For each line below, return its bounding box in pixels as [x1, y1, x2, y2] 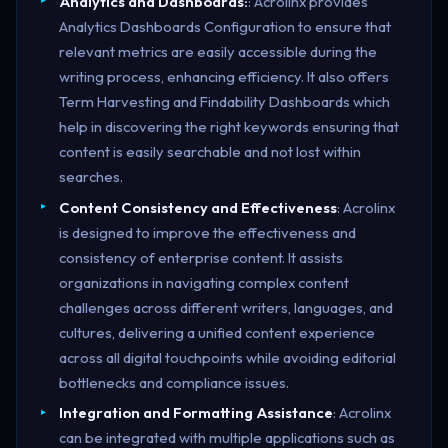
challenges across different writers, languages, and [58, 297, 393, 317]
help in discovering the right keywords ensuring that [58, 116, 399, 136]
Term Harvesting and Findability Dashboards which [58, 91, 390, 111]
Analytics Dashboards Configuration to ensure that [58, 16, 391, 36]
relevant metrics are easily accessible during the [58, 41, 377, 61]
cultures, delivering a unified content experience [58, 322, 375, 342]
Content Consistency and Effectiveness [58, 197, 337, 217]
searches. [58, 166, 123, 186]
